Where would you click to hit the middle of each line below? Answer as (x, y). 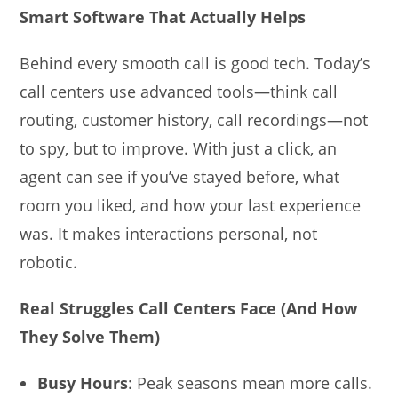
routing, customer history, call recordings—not (194, 119)
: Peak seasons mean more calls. (251, 382)
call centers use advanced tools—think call (179, 91)
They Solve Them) (90, 336)
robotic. (49, 262)
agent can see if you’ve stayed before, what (180, 176)
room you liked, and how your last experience (191, 205)
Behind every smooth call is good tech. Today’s (195, 63)
